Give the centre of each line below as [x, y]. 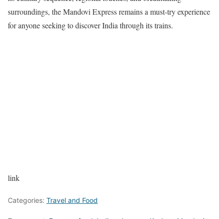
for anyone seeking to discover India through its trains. [90, 25]
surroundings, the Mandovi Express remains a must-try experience [109, 12]
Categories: [27, 200]
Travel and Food [72, 200]
